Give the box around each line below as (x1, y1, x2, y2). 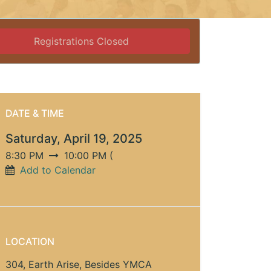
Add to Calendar (20, 164, 96, 177)
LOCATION (5, 235, 54, 248)
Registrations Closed (34, 35, 129, 48)
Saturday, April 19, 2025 (5, 131, 142, 146)
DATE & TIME (5, 107, 64, 120)
